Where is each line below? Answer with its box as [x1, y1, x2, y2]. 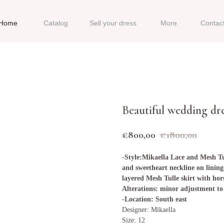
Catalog [43, 18, 68, 27]
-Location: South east [122, 195, 187, 203]
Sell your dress [89, 18, 136, 27]
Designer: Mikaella [122, 205, 175, 213]
